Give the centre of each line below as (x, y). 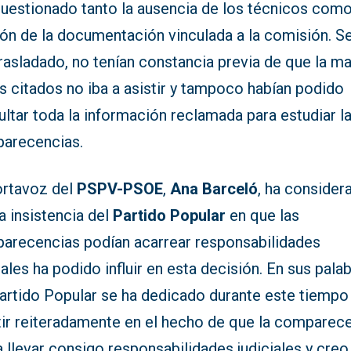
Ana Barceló (214, 189)
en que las (263, 216)
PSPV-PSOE (120, 189)
